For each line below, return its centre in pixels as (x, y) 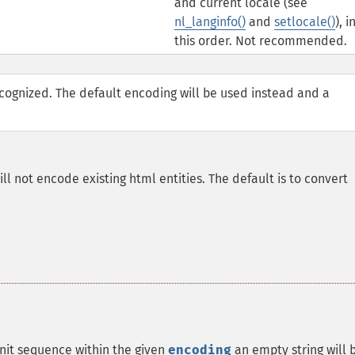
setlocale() (304, 22)
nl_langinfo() (210, 22)
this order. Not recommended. (260, 41)
